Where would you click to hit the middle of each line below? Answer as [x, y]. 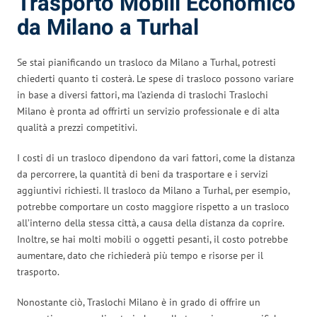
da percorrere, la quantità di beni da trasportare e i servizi [143, 174]
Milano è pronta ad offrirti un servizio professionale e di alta [148, 111]
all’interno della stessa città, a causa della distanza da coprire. [150, 223]
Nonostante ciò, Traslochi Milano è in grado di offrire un [139, 302]
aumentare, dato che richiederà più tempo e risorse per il [140, 255]
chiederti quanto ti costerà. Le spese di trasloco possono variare [155, 78]
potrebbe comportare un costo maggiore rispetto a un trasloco [153, 206]
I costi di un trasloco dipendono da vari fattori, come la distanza [156, 157]
